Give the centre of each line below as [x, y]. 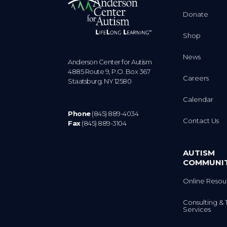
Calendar [198, 99]
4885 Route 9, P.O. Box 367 [109, 71]
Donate [196, 14]
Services [197, 210]
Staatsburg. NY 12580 [100, 81]
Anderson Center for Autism [110, 62]
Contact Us [201, 120]
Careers [196, 78]
